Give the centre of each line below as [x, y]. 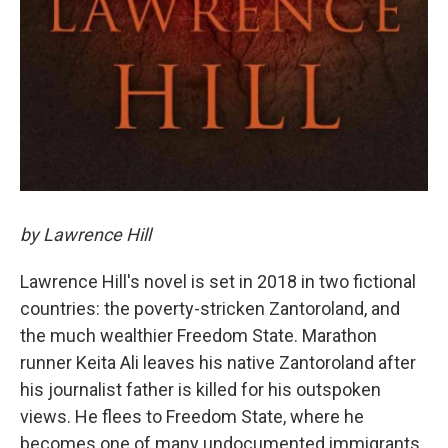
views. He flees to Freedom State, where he [192, 416]
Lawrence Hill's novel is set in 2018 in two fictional [218, 281]
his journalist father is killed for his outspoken [200, 389]
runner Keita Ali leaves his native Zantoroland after [218, 362]
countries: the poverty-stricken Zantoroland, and [210, 308]
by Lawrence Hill [85, 234]
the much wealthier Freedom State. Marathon [198, 335]
